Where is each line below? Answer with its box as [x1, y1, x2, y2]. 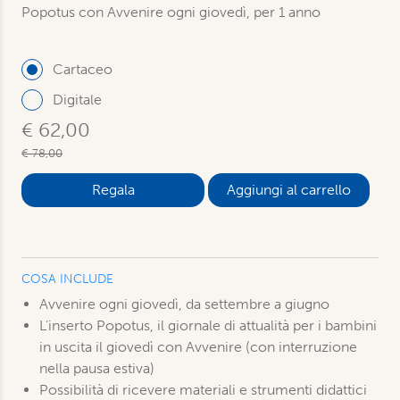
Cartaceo [53, 61, 112, 78]
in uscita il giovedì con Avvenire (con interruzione [39, 338, 357, 355]
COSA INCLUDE [21, 271, 113, 287]
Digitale [53, 91, 102, 108]
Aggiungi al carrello [227, 181, 351, 198]
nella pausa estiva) [39, 360, 154, 377]
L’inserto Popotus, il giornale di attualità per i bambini [39, 317, 377, 334]
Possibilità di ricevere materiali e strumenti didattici [39, 381, 367, 398]
